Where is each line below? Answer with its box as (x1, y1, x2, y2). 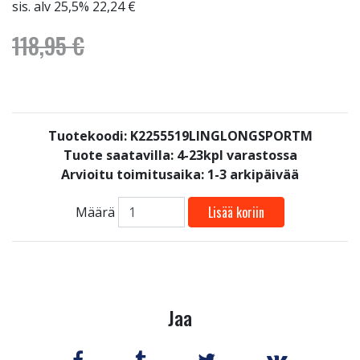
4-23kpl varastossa (176, 146, 297, 164)
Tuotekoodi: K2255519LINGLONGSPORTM (47, 127, 313, 145)
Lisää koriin (208, 202, 265, 223)
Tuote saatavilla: (63, 146, 177, 164)
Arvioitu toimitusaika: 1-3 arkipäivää (61, 166, 299, 183)
